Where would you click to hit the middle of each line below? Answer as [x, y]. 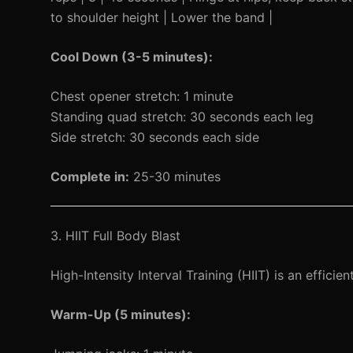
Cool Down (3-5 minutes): [132, 57]
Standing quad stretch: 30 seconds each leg [182, 117]
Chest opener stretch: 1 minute [142, 96]
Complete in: [90, 176]
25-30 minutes [175, 176]
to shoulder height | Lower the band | [162, 17]
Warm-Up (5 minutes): [121, 314]
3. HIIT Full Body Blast [115, 236]
